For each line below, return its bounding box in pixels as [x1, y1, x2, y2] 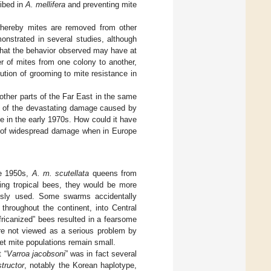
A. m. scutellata [31, 168, 90, 178]
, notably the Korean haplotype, [24, 260, 137, 270]
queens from [89, 168, 137, 178]
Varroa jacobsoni [6, 249, 65, 258]
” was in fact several [65, 249, 137, 258]
